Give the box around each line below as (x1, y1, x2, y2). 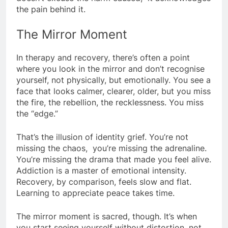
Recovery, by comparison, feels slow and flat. (16, 177, 191, 187)
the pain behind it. (16, 4, 85, 15)
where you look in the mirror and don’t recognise (16, 64, 205, 74)
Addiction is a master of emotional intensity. (16, 165, 186, 176)
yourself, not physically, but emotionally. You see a (16, 75, 211, 85)
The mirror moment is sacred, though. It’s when (16, 211, 197, 222)
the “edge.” (16, 108, 58, 119)
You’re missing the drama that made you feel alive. (16, 154, 211, 165)
